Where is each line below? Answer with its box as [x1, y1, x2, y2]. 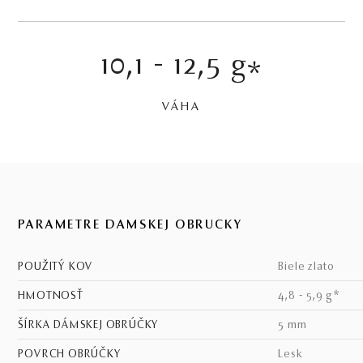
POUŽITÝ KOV [24, 262, 94, 273]
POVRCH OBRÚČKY [24, 349, 122, 361]
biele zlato [284, 262, 335, 273]
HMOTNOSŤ [26, 291, 83, 302]
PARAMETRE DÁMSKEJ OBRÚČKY [18, 220, 242, 232]
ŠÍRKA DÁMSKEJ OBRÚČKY [24, 320, 160, 331]
